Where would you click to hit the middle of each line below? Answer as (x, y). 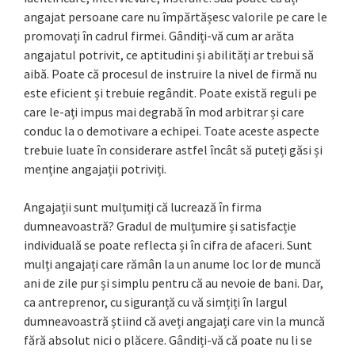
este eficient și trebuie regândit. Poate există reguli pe (170, 93)
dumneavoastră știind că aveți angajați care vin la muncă (174, 321)
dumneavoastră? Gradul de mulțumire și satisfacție (160, 226)
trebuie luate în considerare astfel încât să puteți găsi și (173, 150)
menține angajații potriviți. (95, 169)
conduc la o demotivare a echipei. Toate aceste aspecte (172, 131)
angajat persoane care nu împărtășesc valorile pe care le (176, 17)
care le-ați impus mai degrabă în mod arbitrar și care (164, 112)
